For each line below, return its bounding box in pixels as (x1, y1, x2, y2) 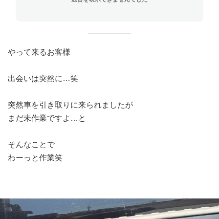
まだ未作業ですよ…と (8, 114, 86, 122)
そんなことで (8, 140, 55, 149)
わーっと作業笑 (8, 153, 63, 162)
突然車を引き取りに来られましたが (8, 101, 133, 109)
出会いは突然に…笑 (8, 74, 78, 83)
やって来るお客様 (8, 48, 70, 56)
